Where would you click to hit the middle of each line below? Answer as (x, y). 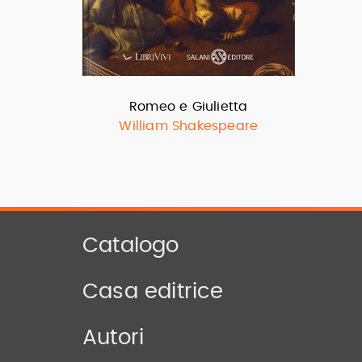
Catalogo (131, 246)
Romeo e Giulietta (189, 107)
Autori (114, 338)
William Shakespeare (189, 126)
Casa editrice (153, 292)
